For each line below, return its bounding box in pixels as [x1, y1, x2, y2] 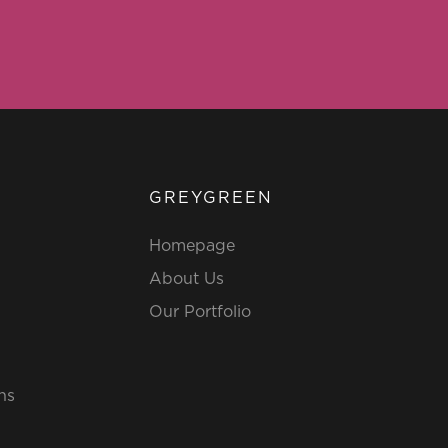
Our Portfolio [148, 303, 251, 320]
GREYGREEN [148, 189, 273, 206]
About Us [148, 270, 224, 287]
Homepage [148, 237, 235, 254]
